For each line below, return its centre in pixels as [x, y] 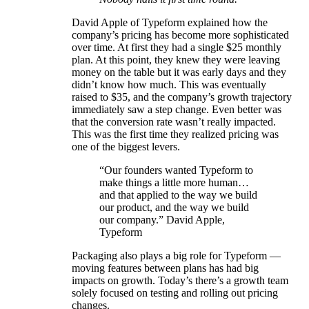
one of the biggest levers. [126, 146]
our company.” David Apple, [162, 219]
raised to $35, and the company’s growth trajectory [182, 97]
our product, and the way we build [174, 207]
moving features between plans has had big [165, 268]
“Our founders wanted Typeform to [176, 170]
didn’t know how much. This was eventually [169, 84]
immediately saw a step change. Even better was [177, 109]
